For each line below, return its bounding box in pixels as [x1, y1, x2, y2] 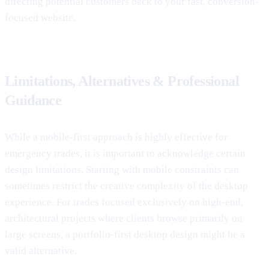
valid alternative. [5, 244, 77, 256]
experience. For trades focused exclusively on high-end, [5, 196, 243, 208]
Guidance [5, 92, 62, 108]
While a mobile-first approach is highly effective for [5, 131, 228, 143]
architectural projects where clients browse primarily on [5, 212, 243, 224]
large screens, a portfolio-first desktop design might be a [5, 228, 245, 240]
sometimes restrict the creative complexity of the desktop [5, 180, 248, 192]
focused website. [5, 11, 76, 23]
